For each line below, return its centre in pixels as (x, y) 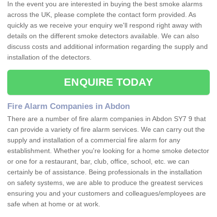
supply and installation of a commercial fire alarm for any (94, 140)
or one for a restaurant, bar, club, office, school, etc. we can (98, 162)
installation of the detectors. (49, 57)
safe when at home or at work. (55, 204)
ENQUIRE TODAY (108, 82)
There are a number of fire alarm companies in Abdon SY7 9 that (107, 119)
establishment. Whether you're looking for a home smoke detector (108, 151)
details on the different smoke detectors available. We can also (103, 36)
